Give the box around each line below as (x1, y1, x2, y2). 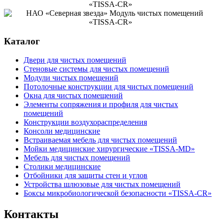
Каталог (4, 36, 40, 46)
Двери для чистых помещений (24, 56, 126, 65)
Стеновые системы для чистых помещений (24, 65, 169, 74)
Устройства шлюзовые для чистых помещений (24, 180, 181, 189)
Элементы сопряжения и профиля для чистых (24, 100, 178, 109)
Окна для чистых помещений (24, 91, 123, 100)
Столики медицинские (24, 162, 101, 171)
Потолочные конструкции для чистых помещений (24, 82, 193, 91)
